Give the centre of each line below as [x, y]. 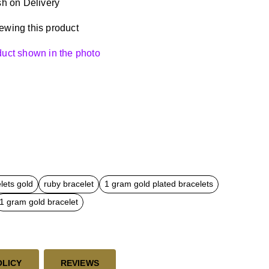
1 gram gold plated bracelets [159, 184]
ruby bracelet [69, 184]
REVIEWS [80, 263]
